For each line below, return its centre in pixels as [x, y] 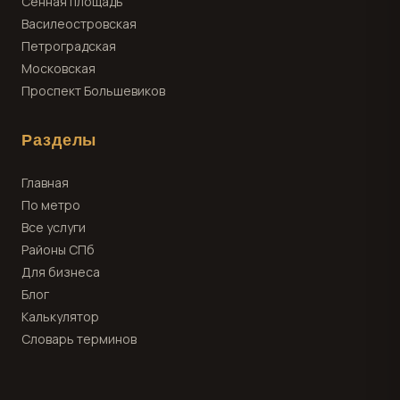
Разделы [59, 141]
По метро [51, 205]
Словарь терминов [79, 339]
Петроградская [69, 46]
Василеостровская [79, 24]
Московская [58, 68]
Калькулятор [60, 317]
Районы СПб [58, 250]
